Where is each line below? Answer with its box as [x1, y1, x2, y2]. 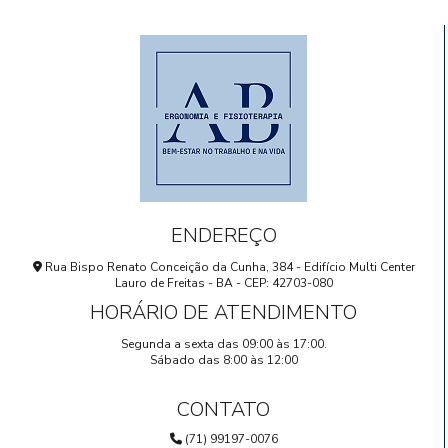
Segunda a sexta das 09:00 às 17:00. [120, 335, 327, 352]
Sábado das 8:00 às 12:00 [149, 351, 298, 368]
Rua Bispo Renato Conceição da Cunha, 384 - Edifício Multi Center [41, 258, 415, 275]
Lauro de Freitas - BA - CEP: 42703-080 [114, 274, 333, 291]
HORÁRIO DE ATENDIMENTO [90, 298, 357, 326]
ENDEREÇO [170, 221, 277, 249]
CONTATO [177, 395, 270, 423]
